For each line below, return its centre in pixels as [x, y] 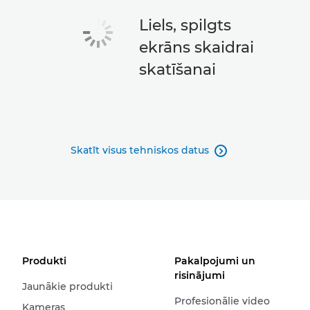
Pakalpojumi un [215, 261]
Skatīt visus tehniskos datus [140, 150]
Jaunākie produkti [67, 286]
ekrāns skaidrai [197, 47]
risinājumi [199, 275]
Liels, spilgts [185, 25]
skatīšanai [178, 70]
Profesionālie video [222, 301]
